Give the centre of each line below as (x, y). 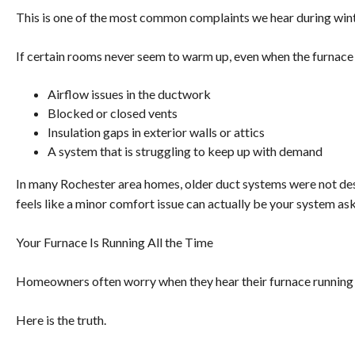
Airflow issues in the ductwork (129, 94)
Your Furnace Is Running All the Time (115, 242)
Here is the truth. (61, 320)
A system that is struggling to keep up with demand (185, 151)
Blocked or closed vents (113, 113)
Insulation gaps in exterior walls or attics (156, 132)
